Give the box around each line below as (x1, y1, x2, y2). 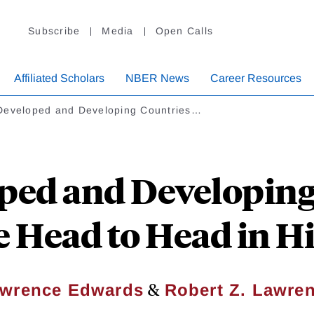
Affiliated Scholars (14, 72, 104, 85)
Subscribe (28, 25, 81, 37)
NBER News (125, 72, 189, 85)
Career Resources (210, 72, 301, 85)
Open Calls (155, 25, 213, 37)
